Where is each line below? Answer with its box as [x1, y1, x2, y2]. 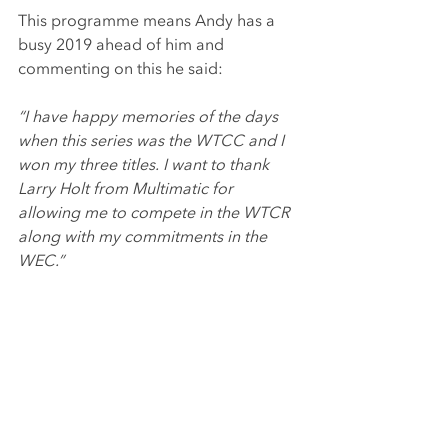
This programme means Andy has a [18, 10, 279, 33]
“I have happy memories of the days [18, 106, 282, 129]
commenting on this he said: [18, 58, 223, 81]
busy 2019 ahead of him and [18, 34, 228, 57]
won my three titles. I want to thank [18, 154, 273, 177]
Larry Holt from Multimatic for [18, 178, 237, 201]
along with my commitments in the [18, 226, 271, 249]
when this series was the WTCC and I [18, 130, 288, 153]
